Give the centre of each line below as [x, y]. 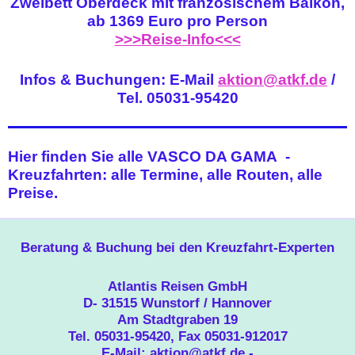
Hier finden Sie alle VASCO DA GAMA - [149, 156]
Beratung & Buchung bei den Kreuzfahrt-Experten [177, 247]
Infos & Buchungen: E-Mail [117, 79]
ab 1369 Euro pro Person [177, 21]
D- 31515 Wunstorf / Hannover [177, 302]
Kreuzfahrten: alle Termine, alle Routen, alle [165, 174]
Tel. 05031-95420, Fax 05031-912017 [177, 336]
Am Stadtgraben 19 [177, 319]
